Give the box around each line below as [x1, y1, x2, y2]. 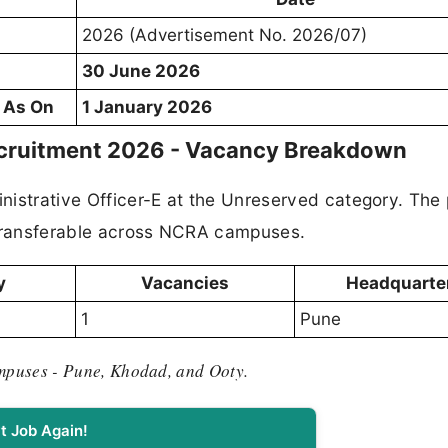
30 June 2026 [82, 60, 200, 81]
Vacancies [141, 273, 229, 293]
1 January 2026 [82, 96, 212, 117]
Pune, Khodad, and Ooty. [58, 359, 249, 383]
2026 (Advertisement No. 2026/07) [82, 24, 367, 45]
